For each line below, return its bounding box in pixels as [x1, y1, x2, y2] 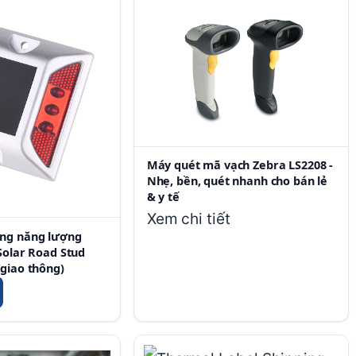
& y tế [146, 189, 180, 205]
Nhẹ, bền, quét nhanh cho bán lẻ [146, 173, 328, 189]
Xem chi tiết [146, 210, 230, 229]
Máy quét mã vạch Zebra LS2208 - [146, 157, 334, 173]
